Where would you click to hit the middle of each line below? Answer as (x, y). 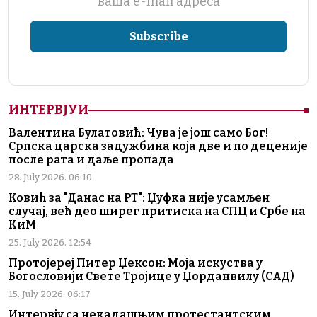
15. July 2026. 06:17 (50, 294)
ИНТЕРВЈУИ (48, 110)
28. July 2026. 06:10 (50, 178)
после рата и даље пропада (91, 160)
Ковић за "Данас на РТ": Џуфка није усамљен (139, 198)
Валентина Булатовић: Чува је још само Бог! (138, 133)
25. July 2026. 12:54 (50, 243)
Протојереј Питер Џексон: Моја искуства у (136, 263)
